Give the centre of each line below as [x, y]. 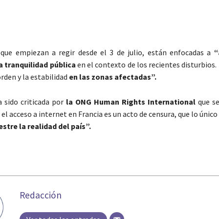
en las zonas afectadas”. [112, 77]
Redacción [40, 195]
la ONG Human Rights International [131, 101]
